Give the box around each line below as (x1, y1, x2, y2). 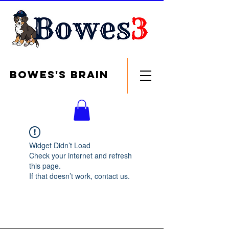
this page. (29, 160, 61, 171)
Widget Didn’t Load (29, 140, 90, 150)
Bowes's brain (10, 68, 109, 81)
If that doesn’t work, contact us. (29, 170, 130, 181)
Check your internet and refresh (29, 150, 132, 161)
